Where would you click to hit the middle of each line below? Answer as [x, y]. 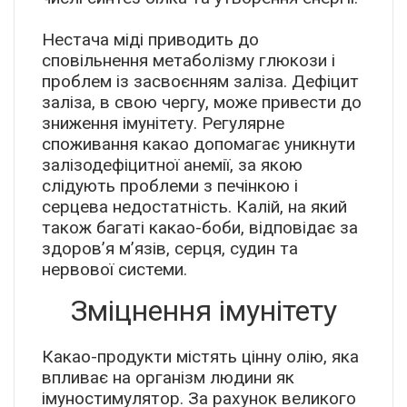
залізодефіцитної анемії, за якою [172, 165]
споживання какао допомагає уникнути [199, 144]
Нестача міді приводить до [150, 40]
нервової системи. [114, 270]
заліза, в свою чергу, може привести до [202, 103]
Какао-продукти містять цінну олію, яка [200, 357]
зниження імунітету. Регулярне [163, 124]
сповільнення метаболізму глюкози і [189, 61]
